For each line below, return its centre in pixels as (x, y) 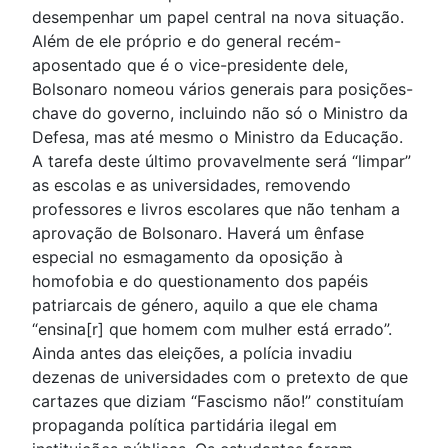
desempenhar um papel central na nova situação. (218, 17)
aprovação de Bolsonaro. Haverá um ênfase (198, 233)
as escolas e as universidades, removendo (191, 185)
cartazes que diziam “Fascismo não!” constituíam (218, 401)
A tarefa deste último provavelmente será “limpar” (221, 161)
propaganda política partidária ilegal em (184, 425)
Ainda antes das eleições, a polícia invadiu (192, 353)
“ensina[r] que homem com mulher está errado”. (212, 329)
